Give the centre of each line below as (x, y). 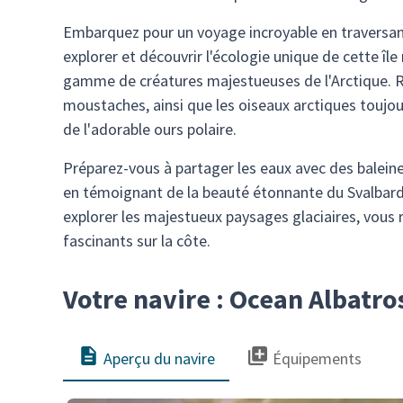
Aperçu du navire (159, 358)
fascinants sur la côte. (137, 241)
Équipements (317, 358)
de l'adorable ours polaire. (150, 129)
